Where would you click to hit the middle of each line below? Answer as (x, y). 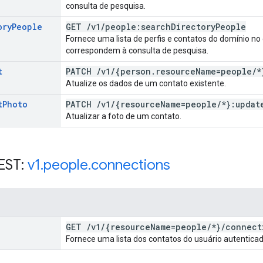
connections (131, 165)
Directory (193, 26)
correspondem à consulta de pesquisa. (137, 50)
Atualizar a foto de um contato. (124, 116)
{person (133, 71)
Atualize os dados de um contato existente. (146, 83)
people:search (138, 26)
